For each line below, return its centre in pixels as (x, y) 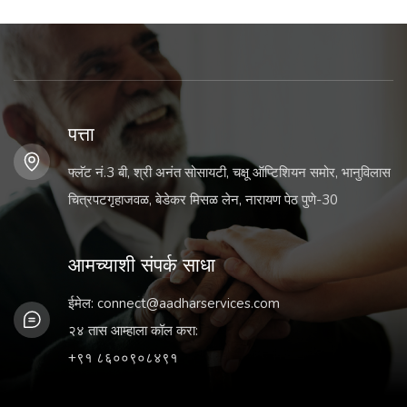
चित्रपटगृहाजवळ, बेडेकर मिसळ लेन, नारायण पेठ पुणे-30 (203, 200)
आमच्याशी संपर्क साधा (142, 265)
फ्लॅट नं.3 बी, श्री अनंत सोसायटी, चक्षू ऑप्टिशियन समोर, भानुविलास (229, 173)
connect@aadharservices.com (189, 304)
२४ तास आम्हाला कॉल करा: (133, 331)
